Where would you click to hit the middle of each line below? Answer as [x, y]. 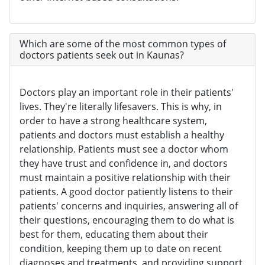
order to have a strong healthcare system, [113, 121]
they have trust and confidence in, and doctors [124, 164]
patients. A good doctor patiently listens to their [126, 192]
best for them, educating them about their [114, 235]
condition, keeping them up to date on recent [121, 249]
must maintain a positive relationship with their [125, 178]
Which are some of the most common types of [123, 44]
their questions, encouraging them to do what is [127, 220]
